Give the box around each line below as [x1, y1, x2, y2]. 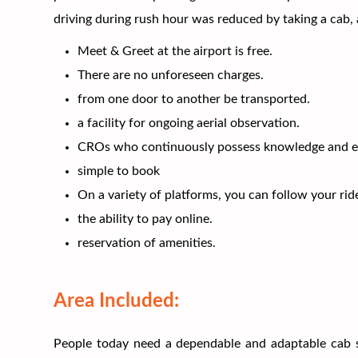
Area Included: [54, 291, 180, 311]
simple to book [78, 164, 161, 177]
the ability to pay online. [78, 212, 213, 225]
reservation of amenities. [78, 236, 217, 249]
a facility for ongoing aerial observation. [78, 116, 300, 129]
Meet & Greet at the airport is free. [78, 44, 273, 58]
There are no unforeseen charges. [78, 68, 265, 82]
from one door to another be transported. [78, 92, 311, 105]
